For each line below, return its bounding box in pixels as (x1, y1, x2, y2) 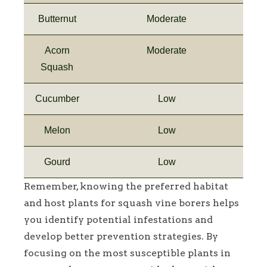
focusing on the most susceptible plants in (24, 247, 231, 259)
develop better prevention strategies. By (24, 231, 218, 243)
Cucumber (35, 94, 79, 104)
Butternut (38, 14, 76, 24)
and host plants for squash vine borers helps (24, 197, 239, 209)
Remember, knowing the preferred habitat (24, 181, 228, 193)
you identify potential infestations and (24, 214, 213, 226)
